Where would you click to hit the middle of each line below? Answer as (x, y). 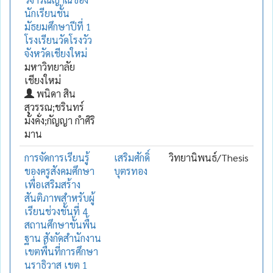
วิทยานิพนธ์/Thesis (209, 157)
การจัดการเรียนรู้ (57, 157)
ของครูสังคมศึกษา (59, 171)
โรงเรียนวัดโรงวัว (58, 40)
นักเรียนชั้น (47, 13)
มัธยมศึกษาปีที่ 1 (58, 26)
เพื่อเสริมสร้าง (52, 184)
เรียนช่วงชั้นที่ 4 (56, 211)
